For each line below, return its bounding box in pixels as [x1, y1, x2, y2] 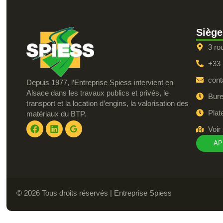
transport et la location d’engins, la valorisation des [26, 99, 189, 108]
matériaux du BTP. [26, 110, 86, 118]
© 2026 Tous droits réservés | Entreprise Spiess [16, 189, 172, 198]
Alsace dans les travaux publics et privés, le [26, 89, 169, 98]
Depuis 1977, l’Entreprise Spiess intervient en [26, 78, 173, 87]
